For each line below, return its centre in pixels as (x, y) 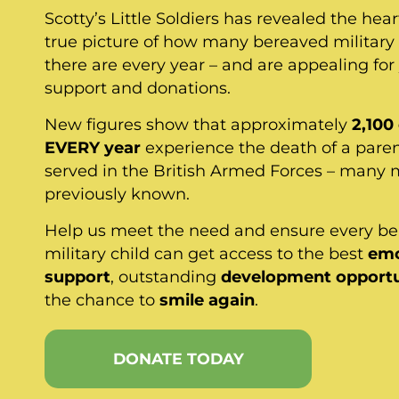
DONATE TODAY (178, 358)
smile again (207, 300)
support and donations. (138, 88)
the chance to (102, 300)
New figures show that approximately (198, 125)
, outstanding (166, 277)
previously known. (117, 194)
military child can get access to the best (206, 254)
